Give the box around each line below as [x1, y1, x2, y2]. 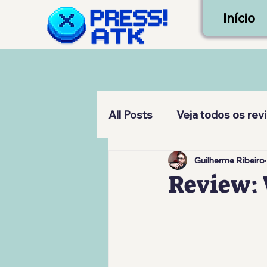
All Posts [108, 107, 153, 122]
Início [222, 10, 255, 26]
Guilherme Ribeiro [194, 154, 265, 166]
